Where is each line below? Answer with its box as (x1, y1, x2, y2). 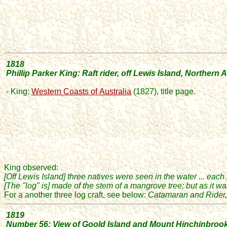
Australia (99, 87, 131, 96)
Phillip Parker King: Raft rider (6, 69, 117, 78)
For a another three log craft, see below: (4, 191, 148, 199)
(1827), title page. (131, 87, 196, 96)
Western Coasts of (31, 87, 97, 96)
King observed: (4, 163, 58, 172)
